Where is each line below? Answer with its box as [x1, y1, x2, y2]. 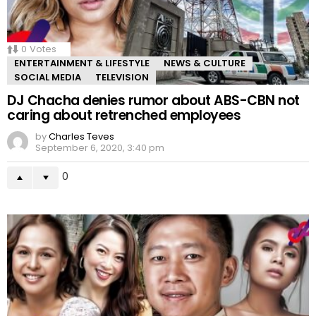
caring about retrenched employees [7, 106, 241, 126]
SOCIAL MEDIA [14, 71, 81, 85]
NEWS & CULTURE [164, 56, 245, 71]
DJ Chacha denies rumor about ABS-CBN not [7, 91, 300, 111]
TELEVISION [95, 71, 149, 85]
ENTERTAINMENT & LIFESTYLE [14, 56, 150, 71]
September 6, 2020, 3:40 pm [35, 141, 164, 155]
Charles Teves [49, 130, 114, 144]
